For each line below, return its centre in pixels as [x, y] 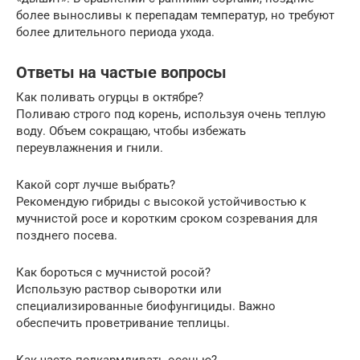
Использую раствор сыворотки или [119, 289]
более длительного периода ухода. [115, 32]
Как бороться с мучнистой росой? [113, 272]
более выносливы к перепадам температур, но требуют [175, 15]
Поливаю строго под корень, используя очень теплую [171, 114]
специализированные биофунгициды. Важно [146, 306]
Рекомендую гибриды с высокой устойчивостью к [161, 201]
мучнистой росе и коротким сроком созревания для [167, 218]
